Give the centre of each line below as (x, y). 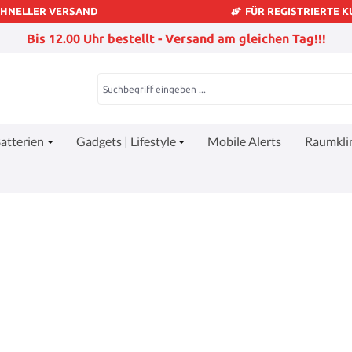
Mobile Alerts (245, 141)
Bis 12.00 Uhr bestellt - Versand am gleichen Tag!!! (176, 38)
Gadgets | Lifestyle (126, 141)
